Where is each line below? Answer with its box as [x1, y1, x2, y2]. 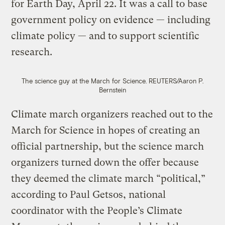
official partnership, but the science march [11, 140, 204, 152]
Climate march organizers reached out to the [11, 108, 213, 120]
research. [11, 46, 53, 58]
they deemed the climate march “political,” [11, 172, 206, 184]
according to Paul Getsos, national [11, 188, 166, 200]
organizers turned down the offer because [11, 156, 199, 168]
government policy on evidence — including [11, 14, 211, 26]
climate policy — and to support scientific [11, 30, 200, 42]
